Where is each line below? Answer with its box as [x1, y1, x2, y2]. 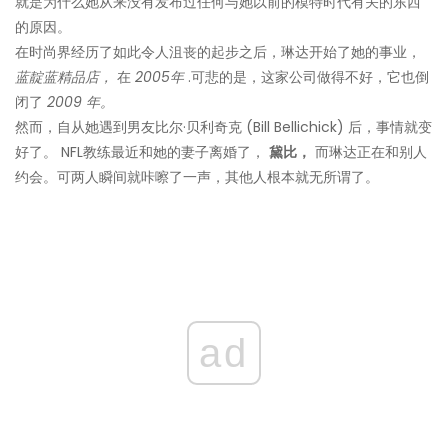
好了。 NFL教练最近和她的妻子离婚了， [15, 142, 269, 163]
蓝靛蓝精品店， [15, 67, 113, 88]
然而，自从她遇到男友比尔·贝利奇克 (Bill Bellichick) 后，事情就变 [15, 117, 432, 138]
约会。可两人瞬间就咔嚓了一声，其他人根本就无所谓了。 [15, 167, 379, 188]
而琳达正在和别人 [311, 142, 427, 163]
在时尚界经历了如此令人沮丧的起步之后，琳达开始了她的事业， [15, 42, 421, 63]
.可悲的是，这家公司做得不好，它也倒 [184, 67, 429, 88]
